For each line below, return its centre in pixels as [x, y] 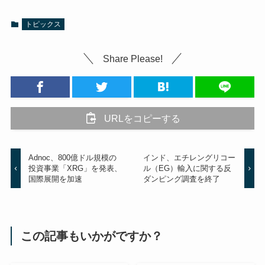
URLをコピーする [142, 119]
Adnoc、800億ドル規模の [73, 157]
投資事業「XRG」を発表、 [75, 168]
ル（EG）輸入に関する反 [187, 168]
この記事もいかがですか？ [92, 236]
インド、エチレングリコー [189, 157]
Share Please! [132, 59]
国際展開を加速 [56, 179]
